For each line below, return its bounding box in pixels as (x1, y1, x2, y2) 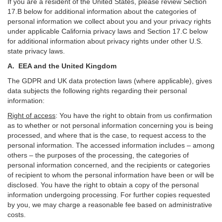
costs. (7, 211, 26, 219)
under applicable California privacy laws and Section (7, 27, 172, 35)
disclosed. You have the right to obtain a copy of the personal (7, 181, 199, 189)
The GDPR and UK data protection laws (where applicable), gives (7, 77, 212, 85)
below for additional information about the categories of (22, 7, 196, 15)
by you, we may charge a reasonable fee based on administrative (7, 201, 212, 209)
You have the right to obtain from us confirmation (59, 111, 212, 119)
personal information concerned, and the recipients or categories (7, 161, 210, 169)
